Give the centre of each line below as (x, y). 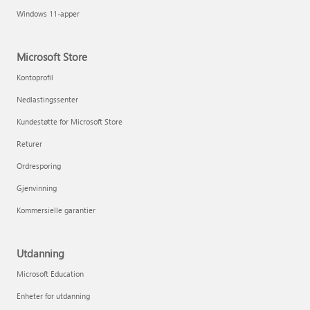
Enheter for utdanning (53, 296)
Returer (29, 144)
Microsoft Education (50, 274)
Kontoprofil (35, 77)
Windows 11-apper (48, 14)
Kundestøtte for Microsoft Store (70, 122)
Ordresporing (39, 166)
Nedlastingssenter (47, 100)
